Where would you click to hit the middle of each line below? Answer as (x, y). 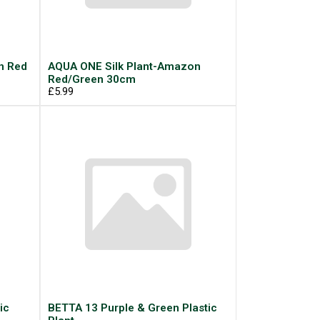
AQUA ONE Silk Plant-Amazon (124, 66)
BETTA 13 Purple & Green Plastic (132, 307)
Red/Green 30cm (91, 79)
